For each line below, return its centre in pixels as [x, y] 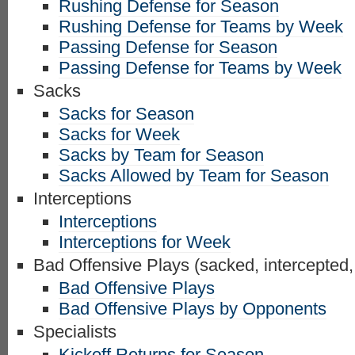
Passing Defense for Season [168, 47]
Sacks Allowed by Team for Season [194, 176]
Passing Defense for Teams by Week [200, 68]
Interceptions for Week [145, 242]
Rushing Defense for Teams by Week [201, 27]
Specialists [75, 332]
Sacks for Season [126, 114]
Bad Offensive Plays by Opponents [193, 309]
